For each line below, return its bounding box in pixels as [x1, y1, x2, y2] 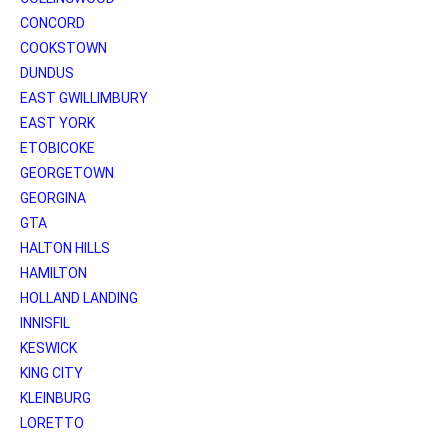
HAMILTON [20, 264, 87, 281]
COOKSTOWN [20, 39, 107, 56]
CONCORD [20, 14, 85, 31]
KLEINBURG [20, 389, 91, 406]
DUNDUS [20, 64, 74, 81]
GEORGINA [20, 189, 86, 206]
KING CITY [20, 364, 83, 381]
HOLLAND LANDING [20, 289, 138, 306]
